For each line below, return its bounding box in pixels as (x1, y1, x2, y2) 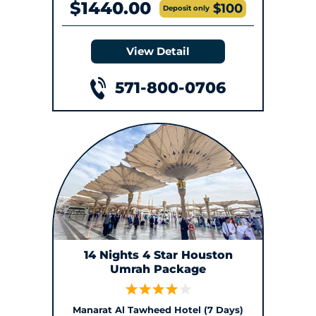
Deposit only (163, 3, 209, 13)
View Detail (126, 44, 190, 58)
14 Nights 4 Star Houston (83, 248, 233, 262)
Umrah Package (110, 262, 206, 276)
